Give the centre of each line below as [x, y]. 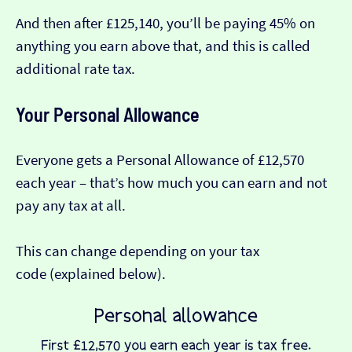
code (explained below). [91, 273]
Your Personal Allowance [108, 114]
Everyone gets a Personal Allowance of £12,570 [160, 159]
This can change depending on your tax [137, 251]
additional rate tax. [75, 68]
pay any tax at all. [71, 205]
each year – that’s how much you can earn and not [171, 182]
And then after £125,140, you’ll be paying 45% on [165, 23]
